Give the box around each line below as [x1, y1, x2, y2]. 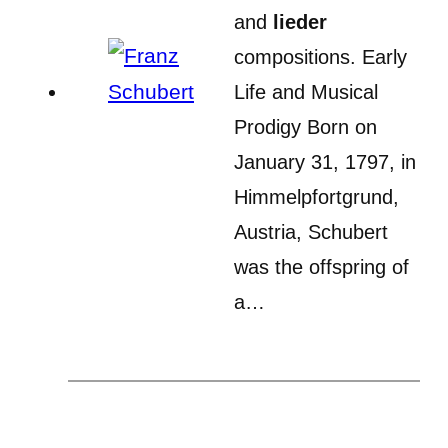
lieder [273, 10, 327, 33]
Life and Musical [234, 80, 378, 103]
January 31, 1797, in [234, 150, 416, 173]
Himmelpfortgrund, [234, 185, 399, 208]
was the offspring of [234, 255, 409, 278]
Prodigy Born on [234, 115, 377, 138]
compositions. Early [234, 45, 407, 68]
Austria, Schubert [234, 220, 388, 243]
